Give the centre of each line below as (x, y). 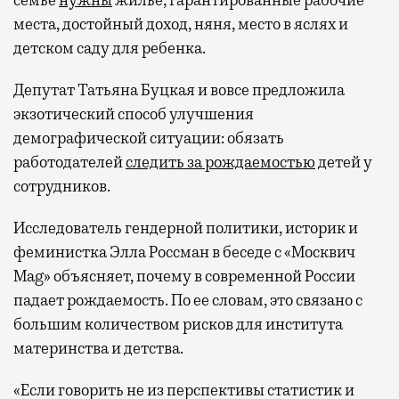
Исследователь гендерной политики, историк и (186, 228)
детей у (344, 162)
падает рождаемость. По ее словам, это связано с (188, 300)
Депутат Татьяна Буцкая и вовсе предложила (179, 90)
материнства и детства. (98, 348)
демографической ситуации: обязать (149, 138)
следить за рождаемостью (220, 162)
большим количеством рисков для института (178, 324)
